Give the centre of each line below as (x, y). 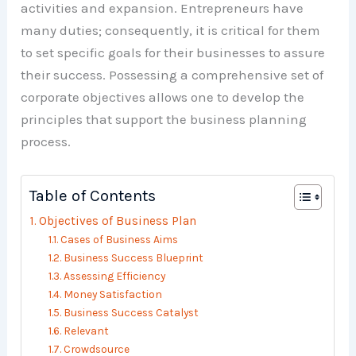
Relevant (87, 330)
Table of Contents (93, 195)
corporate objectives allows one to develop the (163, 97)
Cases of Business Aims (120, 239)
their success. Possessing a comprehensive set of (172, 75)
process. (46, 142)
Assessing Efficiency (115, 275)
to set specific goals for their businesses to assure (173, 53)
